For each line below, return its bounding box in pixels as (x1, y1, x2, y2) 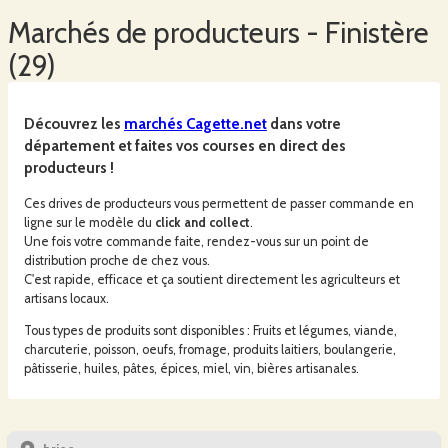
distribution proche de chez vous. (24, 252, 210, 268)
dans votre (270, 114, 341, 133)
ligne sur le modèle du (24, 214, 155, 230)
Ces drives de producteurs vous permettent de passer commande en (24, 195, 414, 211)
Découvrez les (24, 114, 121, 133)
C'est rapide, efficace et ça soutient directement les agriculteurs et (24, 271, 400, 287)
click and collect (155, 214, 250, 230)
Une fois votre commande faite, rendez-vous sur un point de (24, 233, 369, 249)
